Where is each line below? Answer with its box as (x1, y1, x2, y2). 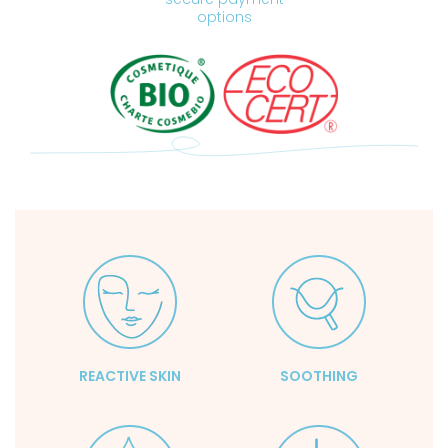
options (196, 7, 252, 28)
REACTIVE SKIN (78, 365, 181, 386)
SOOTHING (279, 365, 358, 386)
